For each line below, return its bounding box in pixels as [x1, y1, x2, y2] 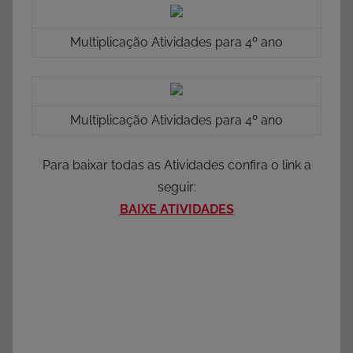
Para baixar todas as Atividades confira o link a [42, 158, 311, 173]
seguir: [157, 180, 196, 195]
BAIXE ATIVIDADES [119, 202, 234, 217]
